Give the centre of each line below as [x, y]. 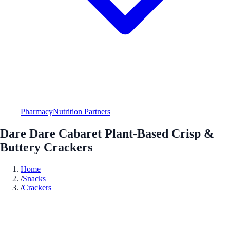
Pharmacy [37, 111]
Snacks [34, 178]
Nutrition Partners [82, 111]
